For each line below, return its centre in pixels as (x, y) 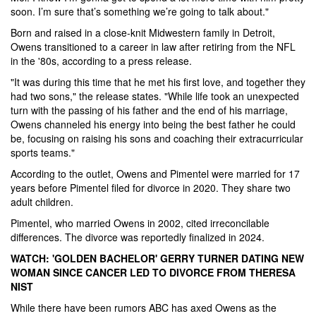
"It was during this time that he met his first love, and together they (158, 82)
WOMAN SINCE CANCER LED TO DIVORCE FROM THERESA (153, 272)
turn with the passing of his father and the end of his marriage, (149, 110)
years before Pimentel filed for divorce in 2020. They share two (151, 188)
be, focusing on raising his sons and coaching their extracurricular (157, 138)
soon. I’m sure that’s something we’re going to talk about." (140, 11)
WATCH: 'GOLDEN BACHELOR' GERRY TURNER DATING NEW (157, 258)
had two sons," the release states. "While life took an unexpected (155, 96)
